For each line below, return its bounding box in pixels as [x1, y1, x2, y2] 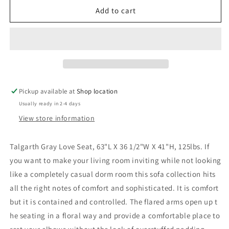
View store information [19, 113, 95, 123]
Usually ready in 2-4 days [19, 100, 81, 107]
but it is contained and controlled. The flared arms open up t [10, 197, 218, 207]
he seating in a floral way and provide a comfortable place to [10, 211, 220, 220]
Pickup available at [19, 87, 77, 96]
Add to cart [95, 5, 136, 15]
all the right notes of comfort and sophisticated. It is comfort [10, 183, 219, 193]
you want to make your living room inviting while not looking [10, 155, 222, 165]
